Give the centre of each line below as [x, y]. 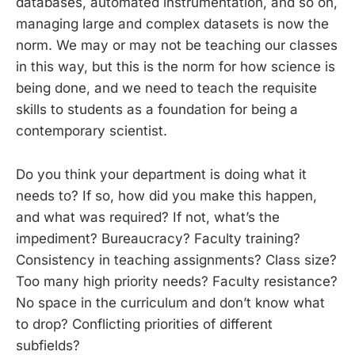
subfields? [48, 345]
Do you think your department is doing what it [161, 174]
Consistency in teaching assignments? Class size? [176, 260]
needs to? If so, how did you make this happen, [166, 195]
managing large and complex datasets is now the [172, 24]
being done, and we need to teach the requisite [166, 88]
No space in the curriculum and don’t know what [170, 302]
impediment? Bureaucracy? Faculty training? [158, 238]
